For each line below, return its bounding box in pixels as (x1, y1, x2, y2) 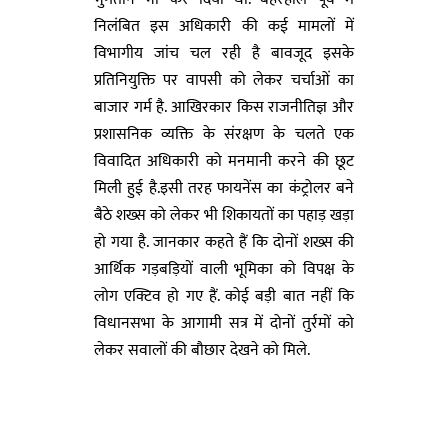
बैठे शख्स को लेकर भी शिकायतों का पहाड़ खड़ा (94, 202, 354, 229)
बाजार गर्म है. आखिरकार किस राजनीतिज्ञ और (94, 94, 354, 121)
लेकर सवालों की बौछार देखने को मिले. (94, 337, 310, 364)
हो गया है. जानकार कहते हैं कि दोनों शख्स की (94, 229, 354, 256)
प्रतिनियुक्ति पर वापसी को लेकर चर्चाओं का (94, 67, 354, 94)
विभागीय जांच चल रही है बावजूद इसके (94, 40, 354, 67)
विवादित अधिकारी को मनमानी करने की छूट (94, 148, 354, 175)
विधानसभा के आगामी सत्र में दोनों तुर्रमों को (94, 310, 354, 337)
